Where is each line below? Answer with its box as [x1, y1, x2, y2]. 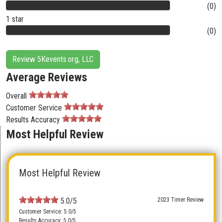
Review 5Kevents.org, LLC [12, 55, 94, 64]
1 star [6, 14, 24, 24]
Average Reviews [6, 70, 87, 84]
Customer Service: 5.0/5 [19, 208, 76, 215]
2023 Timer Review [158, 196, 204, 203]
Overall [6, 91, 27, 101]
